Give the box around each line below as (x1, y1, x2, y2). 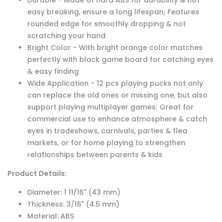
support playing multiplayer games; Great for (27, 102, 194, 112)
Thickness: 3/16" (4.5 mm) (27, 199, 119, 210)
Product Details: (7, 168, 67, 179)
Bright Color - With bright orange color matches (27, 43, 203, 53)
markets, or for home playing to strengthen (27, 138, 185, 148)
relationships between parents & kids (27, 150, 163, 160)
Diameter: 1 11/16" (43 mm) (27, 187, 120, 198)
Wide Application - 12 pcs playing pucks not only (27, 78, 203, 89)
